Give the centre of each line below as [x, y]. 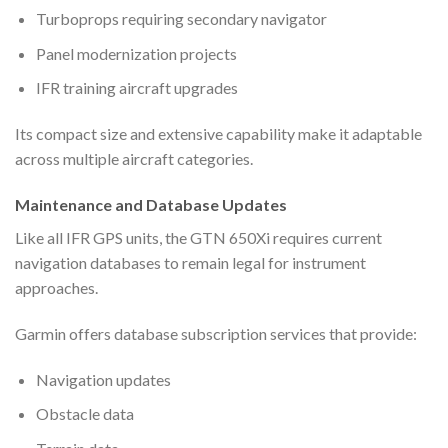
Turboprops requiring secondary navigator [181, 19]
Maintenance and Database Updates [151, 204]
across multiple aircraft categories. [134, 159]
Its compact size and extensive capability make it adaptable [218, 134]
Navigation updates [103, 379]
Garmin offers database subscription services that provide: [216, 333]
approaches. [56, 287]
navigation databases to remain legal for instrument [190, 262]
